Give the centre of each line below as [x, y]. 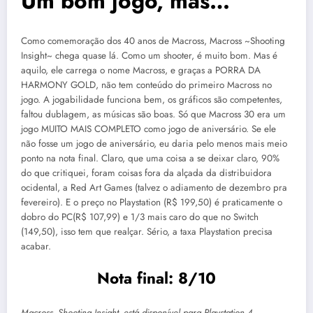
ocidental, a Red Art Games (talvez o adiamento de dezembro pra [154, 187]
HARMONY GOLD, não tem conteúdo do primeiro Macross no [146, 85]
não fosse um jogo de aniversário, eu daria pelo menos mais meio [154, 143]
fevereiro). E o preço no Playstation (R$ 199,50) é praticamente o [152, 202]
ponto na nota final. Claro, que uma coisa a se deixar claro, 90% [150, 158]
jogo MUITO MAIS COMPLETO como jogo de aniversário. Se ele [148, 129]
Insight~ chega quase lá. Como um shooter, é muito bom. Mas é [149, 55]
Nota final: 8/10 [156, 278]
